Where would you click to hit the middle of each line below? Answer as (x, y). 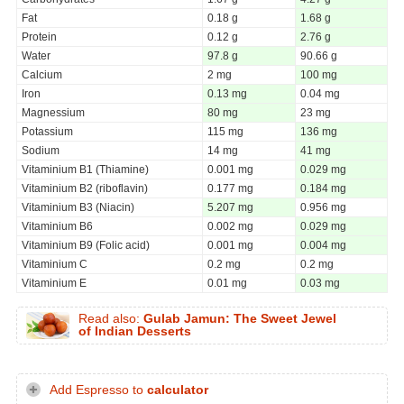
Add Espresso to (98, 390)
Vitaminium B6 (57, 226)
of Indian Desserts (135, 331)
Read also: (111, 318)
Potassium (47, 131)
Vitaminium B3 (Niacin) (78, 207)
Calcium (42, 74)
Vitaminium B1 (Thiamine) (85, 169)
